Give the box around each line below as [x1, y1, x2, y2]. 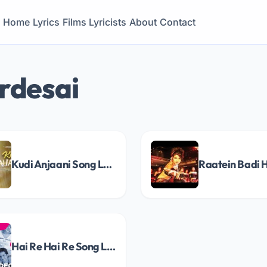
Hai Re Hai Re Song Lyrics [107, 240, 116, 253]
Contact [159, 16, 195, 28]
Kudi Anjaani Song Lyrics [103, 157, 113, 171]
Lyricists [89, 16, 127, 28]
